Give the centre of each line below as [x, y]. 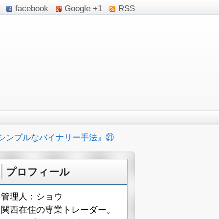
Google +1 [83, 9]
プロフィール [38, 172]
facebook [32, 9]
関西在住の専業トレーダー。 [58, 209]
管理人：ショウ [32, 196]
